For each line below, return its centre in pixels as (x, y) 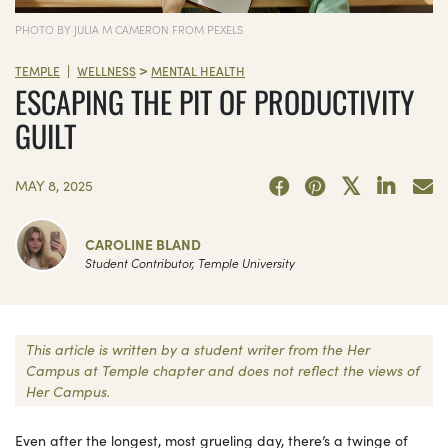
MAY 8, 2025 (54, 184)
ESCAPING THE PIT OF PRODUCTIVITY (214, 102)
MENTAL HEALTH (198, 70)
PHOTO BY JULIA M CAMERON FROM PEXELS (129, 28)
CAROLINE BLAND (143, 243)
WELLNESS (106, 70)
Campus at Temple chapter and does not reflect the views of (223, 369)
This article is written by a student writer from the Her (198, 348)
